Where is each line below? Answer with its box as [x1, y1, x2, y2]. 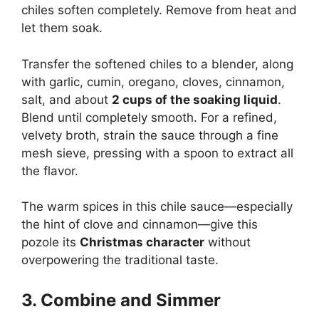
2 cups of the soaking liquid [112, 92, 278, 107]
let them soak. [21, 21, 103, 35]
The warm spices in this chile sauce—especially [21, 199, 293, 214]
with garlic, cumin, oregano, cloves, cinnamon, [21, 74, 285, 89]
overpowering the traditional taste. [21, 253, 219, 267]
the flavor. [21, 163, 78, 178]
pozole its [21, 235, 80, 249]
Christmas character [80, 235, 204, 249]
